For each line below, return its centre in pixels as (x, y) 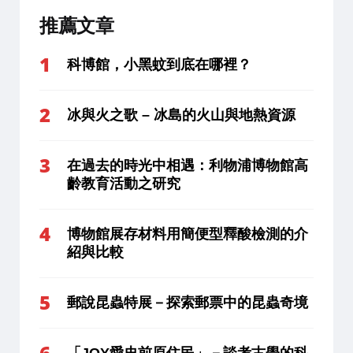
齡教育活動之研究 (124, 183)
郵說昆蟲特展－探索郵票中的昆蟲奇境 (188, 302)
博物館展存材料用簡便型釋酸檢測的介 (188, 234)
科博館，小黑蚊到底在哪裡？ (159, 64)
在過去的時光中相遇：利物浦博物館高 (188, 165)
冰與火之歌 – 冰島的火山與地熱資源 (181, 115)
